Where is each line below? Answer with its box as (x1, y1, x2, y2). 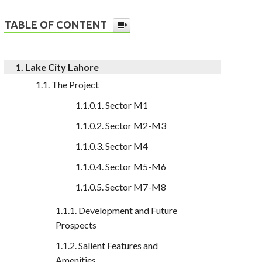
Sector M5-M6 (105, 160, 167, 172)
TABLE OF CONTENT (4, 18, 108, 30)
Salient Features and (78, 239, 158, 251)
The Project (51, 78, 99, 90)
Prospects (56, 219, 97, 230)
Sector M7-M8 (105, 181, 167, 192)
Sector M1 (105, 99, 149, 111)
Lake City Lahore (25, 61, 99, 73)
